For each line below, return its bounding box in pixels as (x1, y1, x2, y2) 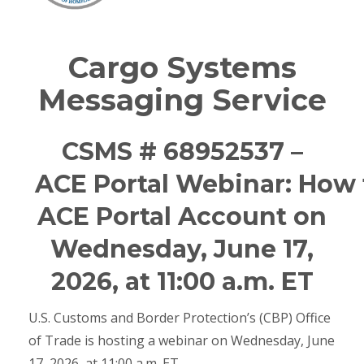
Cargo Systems (67, 50, 297, 86)
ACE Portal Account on (37, 201, 327, 232)
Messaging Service (37, 82, 327, 119)
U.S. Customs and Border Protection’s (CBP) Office (28, 309, 331, 327)
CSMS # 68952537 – (61, 136, 303, 167)
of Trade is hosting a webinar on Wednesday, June (28, 331, 335, 350)
